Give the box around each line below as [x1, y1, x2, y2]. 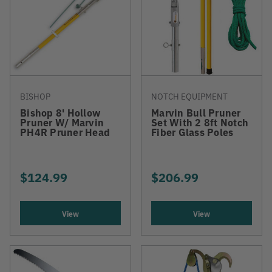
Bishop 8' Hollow [20, 106, 100, 119]
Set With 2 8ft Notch [151, 115, 248, 129]
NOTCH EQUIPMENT [151, 90, 228, 102]
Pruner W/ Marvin [20, 115, 104, 129]
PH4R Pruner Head [20, 125, 110, 138]
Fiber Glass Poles [151, 125, 234, 138]
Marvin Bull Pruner [151, 106, 241, 119]
